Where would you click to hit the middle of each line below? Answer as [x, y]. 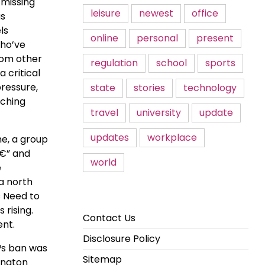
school [172, 63]
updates [110, 138]
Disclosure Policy [122, 239]
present [215, 38]
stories [149, 88]
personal [157, 38]
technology [210, 88]
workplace [172, 138]
